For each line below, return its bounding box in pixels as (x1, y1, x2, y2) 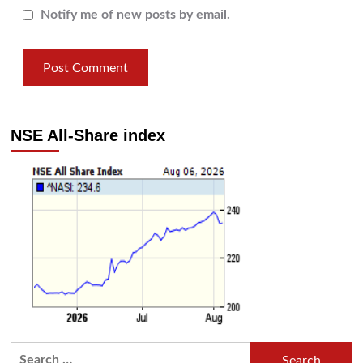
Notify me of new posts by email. (40, 8, 230, 22)
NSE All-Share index (10, 126, 165, 145)
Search (9, 344, 49, 358)
